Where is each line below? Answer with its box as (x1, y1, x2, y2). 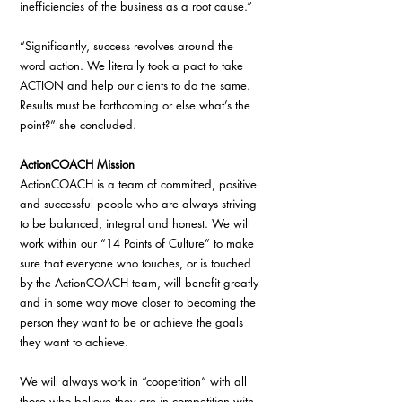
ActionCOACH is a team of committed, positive (20, 176, 260, 192)
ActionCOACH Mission (20, 156, 135, 172)
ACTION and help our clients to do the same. (20, 77, 254, 93)
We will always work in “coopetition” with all (20, 373, 250, 389)
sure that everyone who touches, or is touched (20, 255, 255, 271)
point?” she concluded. (20, 117, 136, 133)
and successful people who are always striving (20, 196, 260, 212)
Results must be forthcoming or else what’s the (20, 97, 254, 113)
